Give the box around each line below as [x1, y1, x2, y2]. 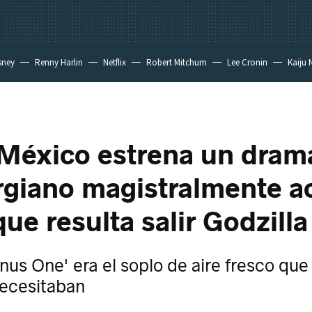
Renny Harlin [35, 56, 83, 68]
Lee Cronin [227, 56, 267, 68]
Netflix [103, 56, 126, 68]
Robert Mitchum [146, 56, 207, 68]
